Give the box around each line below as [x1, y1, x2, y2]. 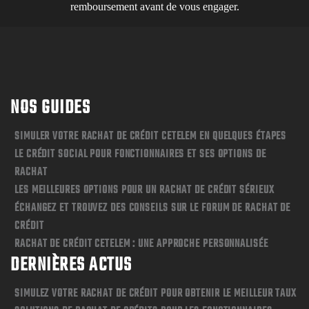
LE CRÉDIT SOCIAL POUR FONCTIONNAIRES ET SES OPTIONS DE [14, 146, 266, 163]
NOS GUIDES [10, 93, 90, 123]
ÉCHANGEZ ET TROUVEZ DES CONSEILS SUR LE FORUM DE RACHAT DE [14, 199, 291, 217]
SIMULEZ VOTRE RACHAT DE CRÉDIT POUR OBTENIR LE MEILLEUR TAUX [14, 285, 297, 303]
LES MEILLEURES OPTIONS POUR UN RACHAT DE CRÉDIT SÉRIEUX [14, 181, 275, 199]
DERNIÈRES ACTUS [10, 250, 132, 280]
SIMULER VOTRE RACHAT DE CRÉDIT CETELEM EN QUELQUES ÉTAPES [14, 128, 287, 146]
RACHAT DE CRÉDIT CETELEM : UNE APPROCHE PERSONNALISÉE [14, 235, 268, 253]
